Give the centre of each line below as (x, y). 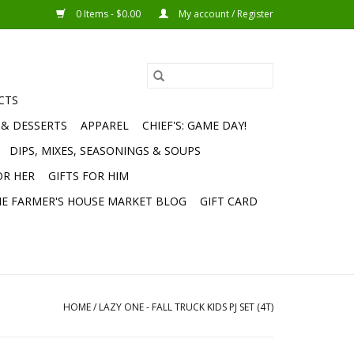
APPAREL (105, 125)
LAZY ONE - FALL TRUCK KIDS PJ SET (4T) (186, 307)
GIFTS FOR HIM (88, 176)
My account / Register (225, 14)
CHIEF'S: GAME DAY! (194, 125)
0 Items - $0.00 (108, 14)
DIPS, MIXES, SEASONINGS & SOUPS (105, 151)
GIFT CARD (229, 201)
